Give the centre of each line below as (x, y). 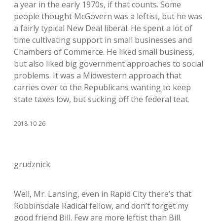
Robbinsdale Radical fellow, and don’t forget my (101, 206)
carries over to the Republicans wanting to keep (102, 87)
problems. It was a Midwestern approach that (98, 75)
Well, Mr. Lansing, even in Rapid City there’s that (103, 194)
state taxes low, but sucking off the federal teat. (102, 99)
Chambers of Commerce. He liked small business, (104, 52)
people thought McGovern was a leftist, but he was (108, 16)
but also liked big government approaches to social (109, 64)
